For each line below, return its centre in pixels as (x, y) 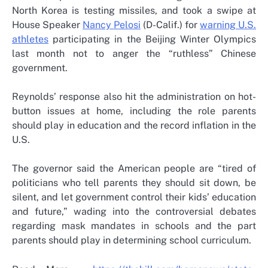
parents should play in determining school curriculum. (132, 240)
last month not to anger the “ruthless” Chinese (134, 54)
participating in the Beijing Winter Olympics (152, 39)
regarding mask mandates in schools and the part (134, 226)
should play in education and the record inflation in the (134, 126)
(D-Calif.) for (170, 25)
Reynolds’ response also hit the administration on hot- (134, 97)
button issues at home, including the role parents (134, 111)
